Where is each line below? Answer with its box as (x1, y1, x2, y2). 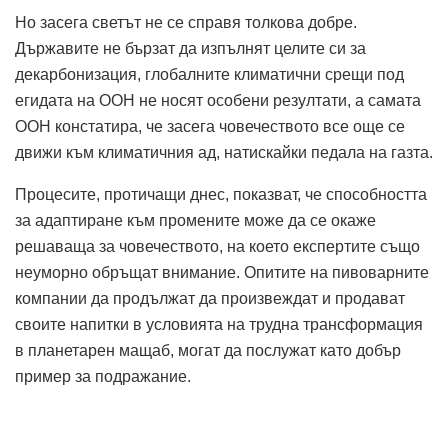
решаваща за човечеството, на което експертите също (15, 237, 420, 255)
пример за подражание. (15, 367, 191, 385)
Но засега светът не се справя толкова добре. (15, 13, 357, 31)
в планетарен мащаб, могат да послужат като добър (15, 341, 401, 359)
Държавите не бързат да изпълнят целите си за (15, 39, 366, 57)
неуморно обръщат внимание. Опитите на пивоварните (15, 263, 429, 281)
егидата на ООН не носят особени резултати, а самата (15, 91, 421, 109)
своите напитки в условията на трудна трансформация (15, 315, 423, 333)
